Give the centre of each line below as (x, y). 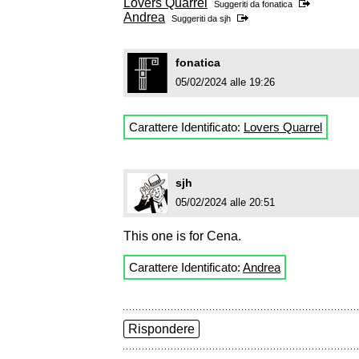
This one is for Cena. (182, 236)
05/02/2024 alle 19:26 (225, 83)
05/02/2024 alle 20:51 (225, 203)
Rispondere (161, 329)
